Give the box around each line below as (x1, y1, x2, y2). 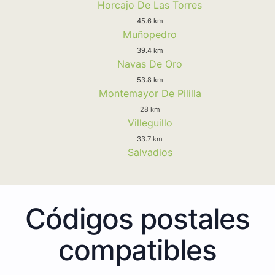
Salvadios (127, 145, 172, 158)
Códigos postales (25, 201, 250, 236)
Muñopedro (123, 28, 177, 41)
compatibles (58, 232, 217, 267)
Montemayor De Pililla (98, 87, 201, 99)
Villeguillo (127, 116, 172, 129)
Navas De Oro (117, 57, 182, 70)
